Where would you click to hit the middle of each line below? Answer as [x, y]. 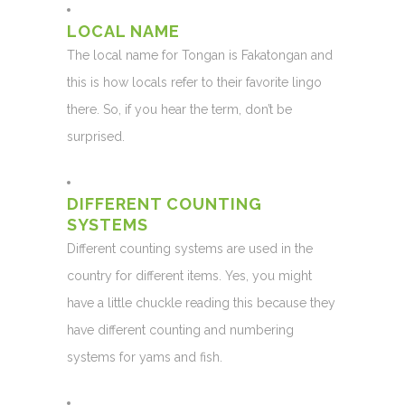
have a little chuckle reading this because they [201, 303]
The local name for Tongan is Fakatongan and [200, 55]
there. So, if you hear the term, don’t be [179, 109]
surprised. [96, 137]
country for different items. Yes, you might [189, 276]
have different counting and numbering [180, 330]
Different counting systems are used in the [190, 249]
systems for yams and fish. [145, 357]
